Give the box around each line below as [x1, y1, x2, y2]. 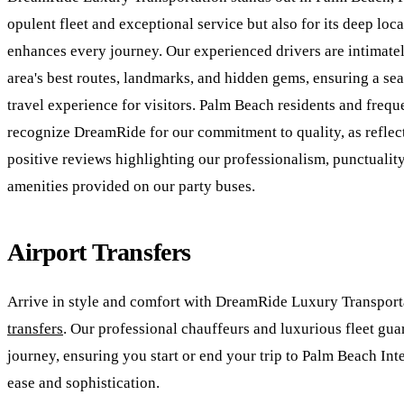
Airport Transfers [7, 237, 191, 266]
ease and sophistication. [7, 373, 160, 391]
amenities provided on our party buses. [7, 177, 255, 195]
